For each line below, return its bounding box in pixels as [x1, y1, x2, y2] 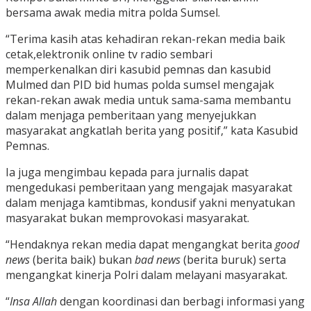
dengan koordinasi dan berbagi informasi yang [57, 294, 305, 310]
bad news [135, 252, 180, 268]
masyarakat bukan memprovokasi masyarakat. [6, 210, 249, 226]
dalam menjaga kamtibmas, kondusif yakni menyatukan [6, 195, 295, 211]
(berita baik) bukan [30, 252, 135, 268]
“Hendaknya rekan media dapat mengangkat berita [6, 237, 275, 253]
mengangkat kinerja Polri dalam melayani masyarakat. [6, 267, 287, 283]
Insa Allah [10, 294, 57, 310]
